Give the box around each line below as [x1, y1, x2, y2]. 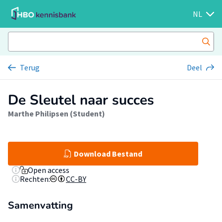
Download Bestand [74, 149, 142, 159]
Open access [28, 165, 69, 175]
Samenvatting [8, 199, 73, 212]
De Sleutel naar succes [8, 91, 154, 110]
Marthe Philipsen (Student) [8, 109, 105, 118]
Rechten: [20, 174, 50, 184]
